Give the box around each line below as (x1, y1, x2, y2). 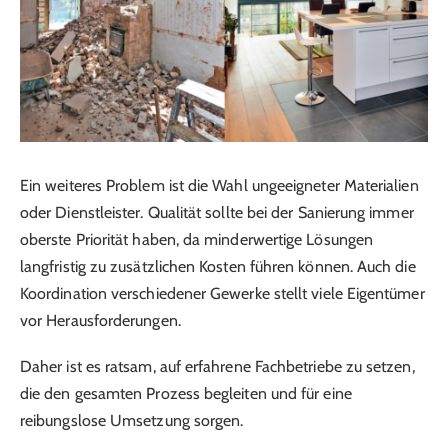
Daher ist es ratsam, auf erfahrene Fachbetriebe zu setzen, (20, 357, 415, 377)
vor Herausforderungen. (20, 310, 181, 330)
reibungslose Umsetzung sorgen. (20, 411, 244, 431)
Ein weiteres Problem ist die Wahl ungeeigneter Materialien (20, 175, 419, 195)
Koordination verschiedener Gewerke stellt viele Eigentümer (20, 283, 425, 303)
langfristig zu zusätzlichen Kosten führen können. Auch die (20, 256, 416, 276)
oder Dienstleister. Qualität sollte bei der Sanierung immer (20, 202, 414, 222)
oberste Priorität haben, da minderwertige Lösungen (20, 229, 373, 249)
